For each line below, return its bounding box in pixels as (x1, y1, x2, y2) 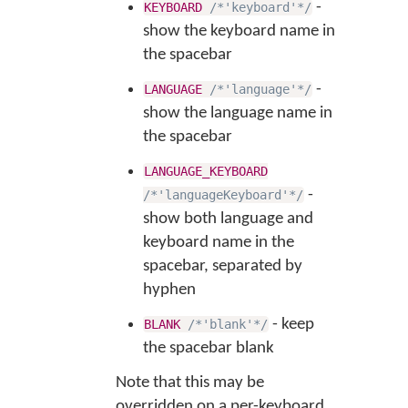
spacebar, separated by (142, 258, 302, 275)
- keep (269, 316, 315, 333)
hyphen (142, 281, 196, 299)
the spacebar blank (142, 340, 274, 357)
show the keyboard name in (142, 23, 335, 40)
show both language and (142, 210, 313, 228)
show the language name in (142, 105, 332, 122)
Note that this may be (115, 374, 264, 392)
